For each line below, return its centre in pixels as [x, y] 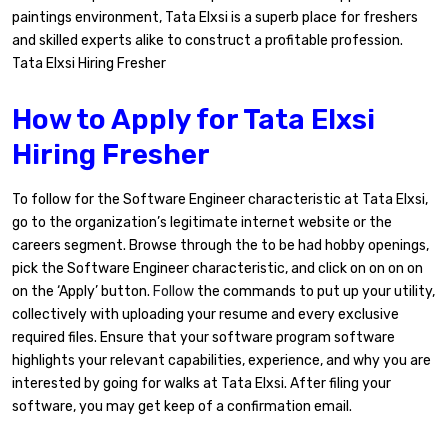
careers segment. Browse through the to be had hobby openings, [220, 245]
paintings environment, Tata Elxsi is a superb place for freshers [215, 18]
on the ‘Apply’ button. [82, 291]
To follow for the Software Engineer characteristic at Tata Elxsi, [220, 199]
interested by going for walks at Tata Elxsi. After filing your [201, 383]
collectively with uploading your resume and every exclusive [205, 314]
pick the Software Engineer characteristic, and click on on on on [217, 268]
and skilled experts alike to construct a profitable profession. [207, 41]
